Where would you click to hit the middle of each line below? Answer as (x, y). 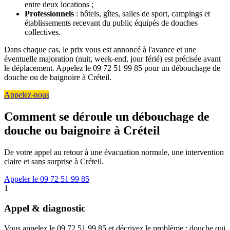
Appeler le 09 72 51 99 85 (47, 179)
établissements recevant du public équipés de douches (111, 23)
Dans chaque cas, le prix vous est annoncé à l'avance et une (100, 50)
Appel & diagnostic (45, 208)
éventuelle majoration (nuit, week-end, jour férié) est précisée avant (112, 59)
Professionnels (49, 14)
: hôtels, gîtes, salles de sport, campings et (142, 14)
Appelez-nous (27, 95)
